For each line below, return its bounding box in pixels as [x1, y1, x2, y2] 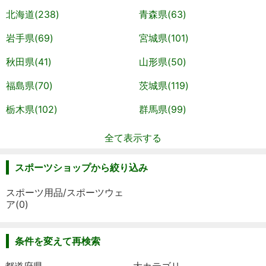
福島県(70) [6, 80, 53, 91]
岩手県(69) [6, 32, 53, 44]
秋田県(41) [6, 56, 52, 68]
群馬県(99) [139, 103, 186, 115]
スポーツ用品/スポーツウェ [6, 186, 123, 198]
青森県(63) [139, 8, 186, 20]
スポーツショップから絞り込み [15, 161, 148, 173]
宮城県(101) [139, 32, 189, 44]
